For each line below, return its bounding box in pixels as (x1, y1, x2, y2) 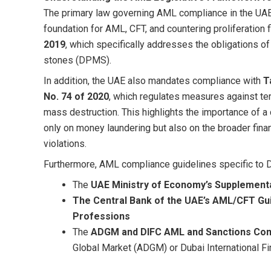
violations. (44, 137, 87, 149)
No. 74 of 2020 (44, 90, 109, 102)
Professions (73, 210, 130, 222)
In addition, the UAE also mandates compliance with (44, 74, 263, 87)
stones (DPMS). (44, 54, 111, 66)
